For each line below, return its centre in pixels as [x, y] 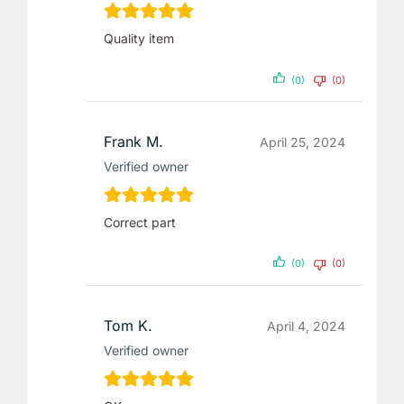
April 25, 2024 [303, 142]
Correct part [139, 223]
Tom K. [128, 325]
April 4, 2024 [307, 326]
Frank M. [133, 142]
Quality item [138, 39]
